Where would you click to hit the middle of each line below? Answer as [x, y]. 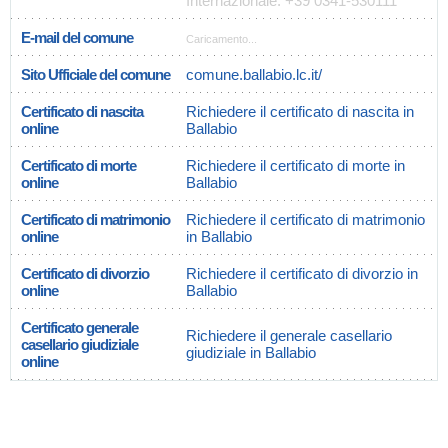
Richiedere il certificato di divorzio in [302, 273]
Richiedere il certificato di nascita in [300, 111]
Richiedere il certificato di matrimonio [305, 219]
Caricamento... [221, 39]
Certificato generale [79, 327]
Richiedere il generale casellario [289, 335]
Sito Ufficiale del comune [95, 74]
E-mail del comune [77, 37]
